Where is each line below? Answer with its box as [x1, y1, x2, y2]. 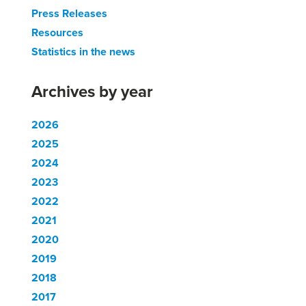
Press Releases [31, 5, 107, 21]
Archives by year [31, 79, 153, 103]
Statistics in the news [31, 44, 135, 59]
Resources [31, 25, 83, 40]
